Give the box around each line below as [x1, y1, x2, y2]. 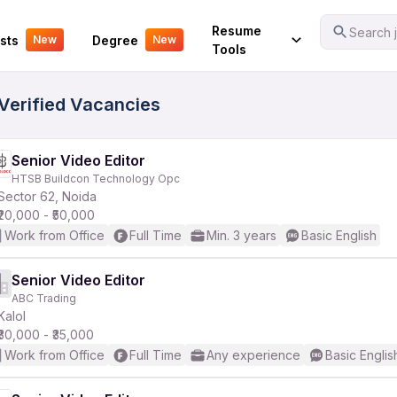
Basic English [301, 228, 377, 243]
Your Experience [12, 19, 115, 36]
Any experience [206, 347, 300, 362]
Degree [91, 32, 138, 48]
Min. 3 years [206, 228, 276, 243]
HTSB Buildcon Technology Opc [12, 172, 180, 185]
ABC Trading [12, 292, 76, 305]
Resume [211, 23, 261, 38]
